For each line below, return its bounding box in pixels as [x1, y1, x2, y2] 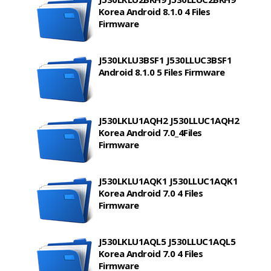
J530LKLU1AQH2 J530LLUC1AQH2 [98, 114, 240, 127]
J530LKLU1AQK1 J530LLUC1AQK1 [98, 175, 238, 188]
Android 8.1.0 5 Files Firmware [98, 66, 225, 79]
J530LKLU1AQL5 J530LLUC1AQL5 [98, 235, 236, 248]
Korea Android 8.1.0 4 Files [98, 5, 211, 18]
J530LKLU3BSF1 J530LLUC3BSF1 [98, 54, 232, 67]
